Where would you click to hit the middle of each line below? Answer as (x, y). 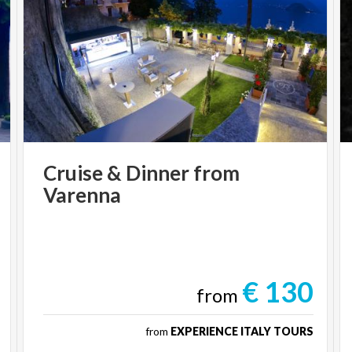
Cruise (73, 173)
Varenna (82, 195)
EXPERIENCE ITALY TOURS (242, 331)
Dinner (158, 173)
